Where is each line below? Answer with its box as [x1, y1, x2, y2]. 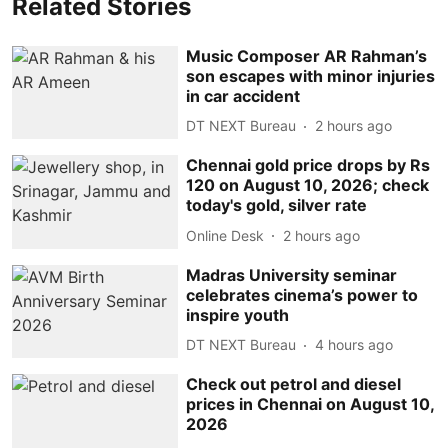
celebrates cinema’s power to [186, 284, 419, 305]
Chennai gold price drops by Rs [186, 155, 431, 176]
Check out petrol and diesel [186, 374, 402, 395]
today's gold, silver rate [186, 195, 368, 216]
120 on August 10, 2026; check [186, 175, 430, 196]
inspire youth [186, 304, 290, 325]
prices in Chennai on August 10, [186, 394, 435, 415]
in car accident [186, 85, 301, 106]
